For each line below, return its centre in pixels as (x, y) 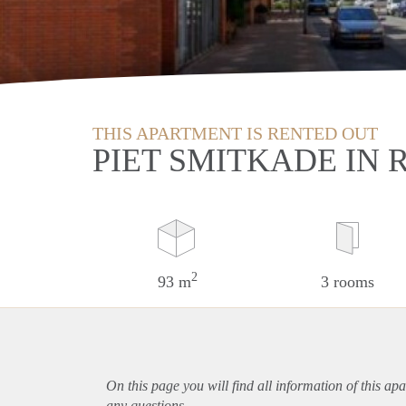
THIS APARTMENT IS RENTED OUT (235, 133)
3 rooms (347, 281)
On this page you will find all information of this (245, 385)
